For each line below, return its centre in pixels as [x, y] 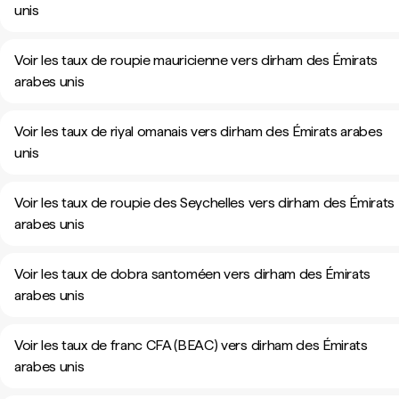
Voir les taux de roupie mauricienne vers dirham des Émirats [196, 60]
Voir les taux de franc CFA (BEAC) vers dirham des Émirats [191, 345]
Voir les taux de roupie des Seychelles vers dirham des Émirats [205, 203]
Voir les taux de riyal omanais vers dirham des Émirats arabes [199, 131]
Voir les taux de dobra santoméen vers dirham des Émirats [193, 274]
